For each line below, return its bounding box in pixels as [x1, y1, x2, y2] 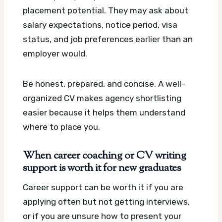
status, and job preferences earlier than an [23, 34, 193, 45]
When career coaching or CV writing [23, 149, 186, 164]
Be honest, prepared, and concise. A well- [23, 79, 185, 89]
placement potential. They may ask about [23, 5, 188, 16]
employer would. [23, 49, 87, 59]
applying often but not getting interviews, [23, 196, 190, 207]
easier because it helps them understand [23, 108, 185, 118]
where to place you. [23, 122, 100, 132]
